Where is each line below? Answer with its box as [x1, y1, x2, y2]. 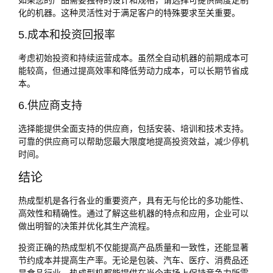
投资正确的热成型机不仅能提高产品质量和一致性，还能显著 [18, 243, 249, 253]
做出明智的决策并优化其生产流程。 [18, 221, 155, 231]
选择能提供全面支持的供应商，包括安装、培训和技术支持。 [18, 124, 249, 134]
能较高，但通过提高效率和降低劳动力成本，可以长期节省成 [18, 66, 249, 76]
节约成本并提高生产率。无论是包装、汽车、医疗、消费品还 [18, 255, 249, 266]
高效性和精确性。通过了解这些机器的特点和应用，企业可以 [18, 208, 249, 218]
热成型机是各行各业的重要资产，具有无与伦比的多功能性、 [18, 195, 249, 205]
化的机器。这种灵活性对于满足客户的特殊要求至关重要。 [18, 7, 240, 18]
